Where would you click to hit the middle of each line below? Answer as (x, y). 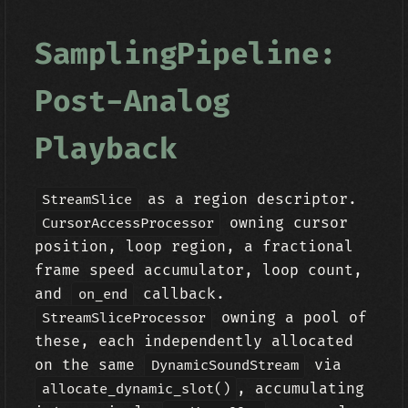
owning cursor (285, 223)
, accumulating (301, 389)
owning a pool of (290, 318)
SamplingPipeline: (186, 55)
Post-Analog (133, 102)
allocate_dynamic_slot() (136, 389)
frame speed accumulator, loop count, (199, 270)
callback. (180, 294)
